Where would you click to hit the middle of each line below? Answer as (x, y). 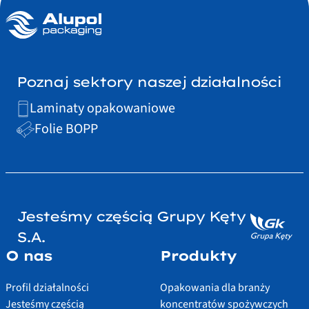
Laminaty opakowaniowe (103, 108)
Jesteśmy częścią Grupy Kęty (131, 216)
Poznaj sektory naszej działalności (149, 81)
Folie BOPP (66, 129)
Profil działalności (47, 287)
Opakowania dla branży (215, 287)
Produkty (198, 255)
